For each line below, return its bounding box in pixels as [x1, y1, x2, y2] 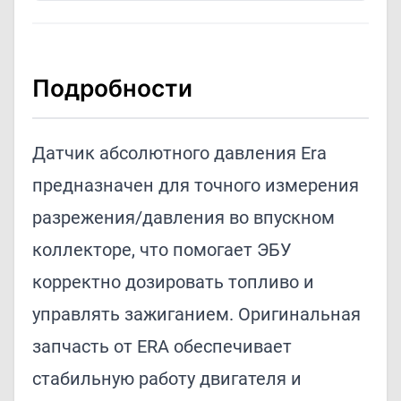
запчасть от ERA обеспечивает [32, 336, 292, 358]
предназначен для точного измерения [32, 175, 359, 197]
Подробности [32, 73, 192, 103]
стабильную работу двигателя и [32, 368, 302, 390]
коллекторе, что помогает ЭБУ [32, 239, 292, 261]
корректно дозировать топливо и [32, 271, 314, 294]
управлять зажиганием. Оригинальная [32, 303, 361, 326]
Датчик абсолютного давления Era [32, 142, 327, 165]
